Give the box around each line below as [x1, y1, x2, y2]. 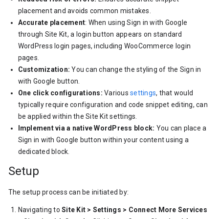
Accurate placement [18, 19, 86, 26]
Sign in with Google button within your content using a [18, 136, 189, 144]
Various [102, 89, 131, 97]
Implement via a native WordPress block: [18, 124, 155, 132]
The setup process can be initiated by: [8, 188, 129, 196]
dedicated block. [18, 148, 70, 155]
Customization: [18, 66, 70, 73]
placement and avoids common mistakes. [18, 7, 151, 15]
